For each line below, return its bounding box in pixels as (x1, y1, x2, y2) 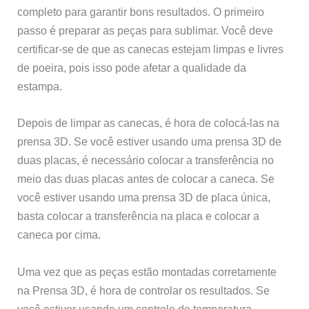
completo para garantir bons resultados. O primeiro (17, 6, 265, 19)
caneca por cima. (17, 228, 101, 241)
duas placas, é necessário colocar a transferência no (17, 154, 275, 167)
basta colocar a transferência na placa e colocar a (17, 210, 260, 223)
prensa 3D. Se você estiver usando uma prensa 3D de (17, 135, 282, 148)
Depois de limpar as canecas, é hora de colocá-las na (17, 117, 280, 130)
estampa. (17, 80, 63, 93)
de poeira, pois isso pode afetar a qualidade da (17, 61, 247, 74)
